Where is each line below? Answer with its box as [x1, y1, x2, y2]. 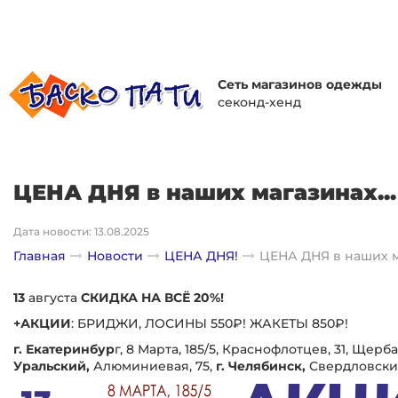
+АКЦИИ [13, 314, 71, 331]
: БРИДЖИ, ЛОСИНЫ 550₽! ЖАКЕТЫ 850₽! [71, 314, 348, 331]
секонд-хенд [217, 93, 301, 110]
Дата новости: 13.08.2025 [13, 224, 149, 238]
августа [25, 289, 81, 306]
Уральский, [13, 357, 93, 374]
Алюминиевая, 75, [93, 357, 216, 374]
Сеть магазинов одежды [217, 76, 382, 92]
